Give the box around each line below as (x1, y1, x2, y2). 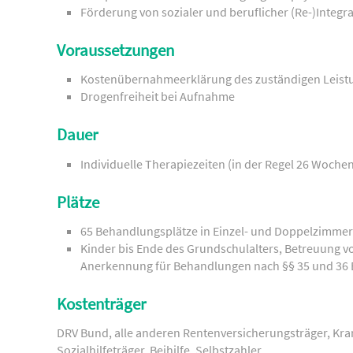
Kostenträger (57, 293, 146, 314)
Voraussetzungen (57, 39, 174, 61)
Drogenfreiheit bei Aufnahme (80, 88, 235, 105)
